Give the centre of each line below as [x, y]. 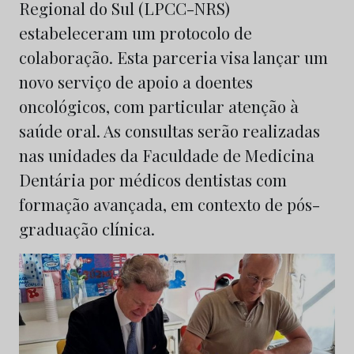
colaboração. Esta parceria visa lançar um [173, 57]
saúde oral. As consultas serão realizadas [169, 130]
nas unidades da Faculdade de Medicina [167, 155]
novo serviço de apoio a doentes [136, 81]
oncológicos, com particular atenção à [159, 106]
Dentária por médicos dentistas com [153, 179]
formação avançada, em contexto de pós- [169, 204]
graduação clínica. [87, 228]
